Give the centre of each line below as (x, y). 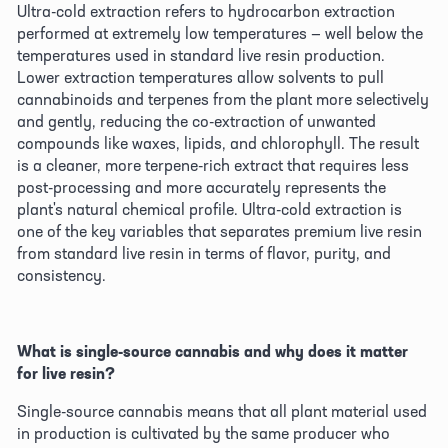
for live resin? (66, 372)
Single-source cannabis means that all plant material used (222, 410)
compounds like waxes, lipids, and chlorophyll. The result (218, 142)
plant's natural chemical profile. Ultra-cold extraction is (209, 208)
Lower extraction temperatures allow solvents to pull (200, 76)
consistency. (63, 274)
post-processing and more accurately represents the (201, 186)
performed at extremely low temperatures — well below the (220, 32)
